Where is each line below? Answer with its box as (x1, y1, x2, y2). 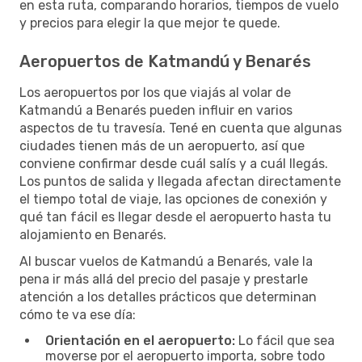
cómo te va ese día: (19, 306, 136, 322)
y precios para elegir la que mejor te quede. (19, 15, 280, 31)
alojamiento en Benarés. (19, 226, 166, 242)
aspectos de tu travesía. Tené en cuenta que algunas (19, 120, 342, 136)
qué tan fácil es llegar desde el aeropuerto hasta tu (19, 208, 331, 225)
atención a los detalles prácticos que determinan (19, 288, 317, 305)
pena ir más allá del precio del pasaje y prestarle (19, 271, 308, 287)
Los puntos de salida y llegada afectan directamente (19, 173, 341, 189)
